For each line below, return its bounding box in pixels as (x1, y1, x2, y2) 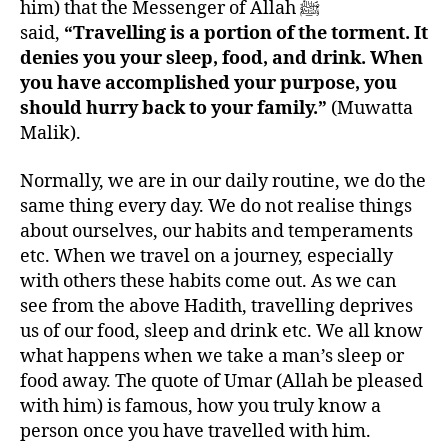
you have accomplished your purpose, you (20, 72, 397, 96)
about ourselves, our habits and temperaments (20, 219, 413, 243)
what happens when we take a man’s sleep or (20, 344, 404, 368)
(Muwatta (331, 97, 413, 121)
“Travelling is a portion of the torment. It (64, 22, 428, 46)
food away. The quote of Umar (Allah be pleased (20, 369, 423, 393)
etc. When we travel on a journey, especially (20, 244, 393, 268)
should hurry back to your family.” (20, 97, 331, 121)
